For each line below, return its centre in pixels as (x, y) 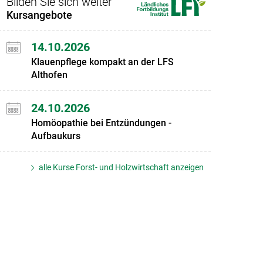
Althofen (49, 75)
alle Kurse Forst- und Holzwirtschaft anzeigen (121, 167)
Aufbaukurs (55, 136)
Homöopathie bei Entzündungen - (101, 123)
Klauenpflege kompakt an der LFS (102, 62)
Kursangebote (39, 15)
